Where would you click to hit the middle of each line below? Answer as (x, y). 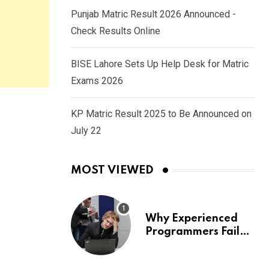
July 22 (86, 131)
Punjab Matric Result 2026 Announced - (153, 14)
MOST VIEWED (112, 171)
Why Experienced (192, 219)
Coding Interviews (193, 245)
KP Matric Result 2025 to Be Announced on (161, 114)
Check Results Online (116, 31)
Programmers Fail (192, 232)
